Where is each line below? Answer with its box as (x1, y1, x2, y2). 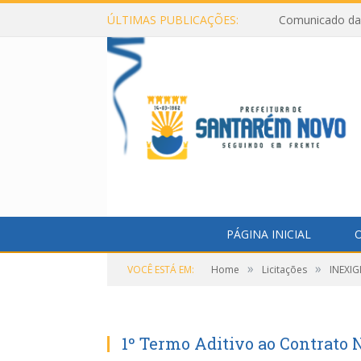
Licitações (262, 262, 307, 276)
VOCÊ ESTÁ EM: (127, 262, 194, 276)
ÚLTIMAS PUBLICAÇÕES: (107, 12, 239, 27)
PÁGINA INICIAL (226, 226, 311, 242)
